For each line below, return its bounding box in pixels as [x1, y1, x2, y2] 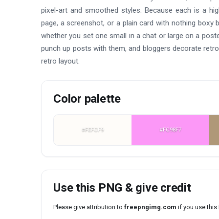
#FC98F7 [159, 126, 182, 133]
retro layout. [41, 56, 80, 66]
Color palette [53, 92, 121, 106]
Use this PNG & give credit [53, 181, 191, 195]
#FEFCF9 [82, 126, 104, 133]
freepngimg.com [124, 203, 176, 211]
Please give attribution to [53, 203, 124, 211]
